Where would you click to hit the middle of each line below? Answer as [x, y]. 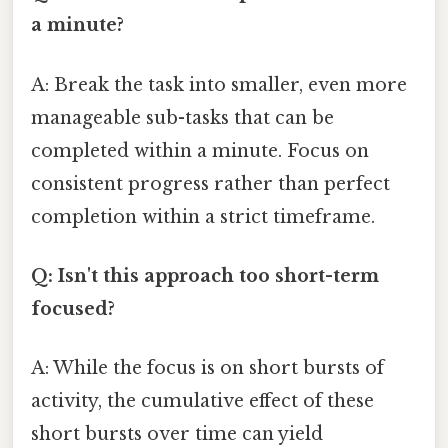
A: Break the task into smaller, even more [219, 84]
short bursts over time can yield [177, 434]
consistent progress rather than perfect [210, 183]
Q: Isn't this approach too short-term [205, 275]
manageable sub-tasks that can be [182, 117]
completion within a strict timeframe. [203, 216]
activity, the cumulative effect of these [202, 401]
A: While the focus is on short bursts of [207, 368]
